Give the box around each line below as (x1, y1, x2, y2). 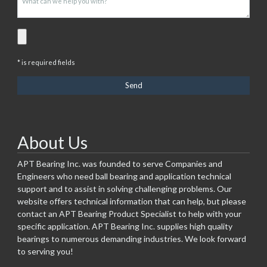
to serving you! (17, 246, 73, 256)
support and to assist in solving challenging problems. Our (17, 183, 232, 194)
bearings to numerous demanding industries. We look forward (17, 233, 246, 244)
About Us (17, 132, 88, 153)
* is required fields (17, 58, 75, 67)
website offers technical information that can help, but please (17, 195, 246, 206)
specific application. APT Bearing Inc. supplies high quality (17, 221, 232, 231)
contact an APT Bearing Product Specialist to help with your (17, 208, 241, 219)
